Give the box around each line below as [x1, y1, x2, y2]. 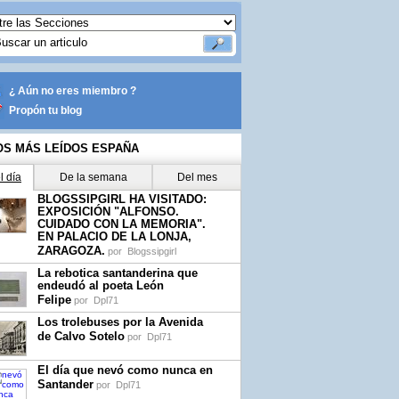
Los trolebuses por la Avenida [37, 315, 203, 329]
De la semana [59, 171, 127, 183]
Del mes [176, 171, 217, 183]
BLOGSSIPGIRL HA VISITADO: [37, 192, 207, 206]
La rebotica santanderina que [37, 266, 198, 280]
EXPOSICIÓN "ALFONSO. [37, 205, 179, 218]
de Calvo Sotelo [37, 330, 125, 343]
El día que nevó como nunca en [37, 363, 213, 377]
